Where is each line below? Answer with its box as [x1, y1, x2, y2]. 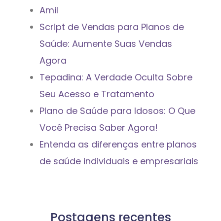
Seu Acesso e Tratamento [39, 88, 154, 101]
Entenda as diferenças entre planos [39, 138, 197, 151]
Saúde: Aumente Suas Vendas [39, 37, 172, 50]
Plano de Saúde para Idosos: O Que [39, 105, 195, 117]
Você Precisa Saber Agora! [39, 121, 158, 134]
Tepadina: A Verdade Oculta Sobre [39, 71, 192, 84]
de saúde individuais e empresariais [39, 155, 198, 168]
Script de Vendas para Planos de [39, 21, 184, 34]
